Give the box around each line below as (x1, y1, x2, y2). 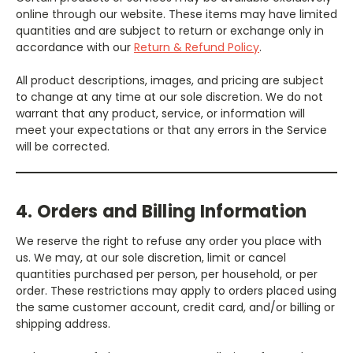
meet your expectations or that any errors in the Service (16, 121, 327, 138)
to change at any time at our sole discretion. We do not (16, 88, 323, 105)
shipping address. (16, 315, 110, 332)
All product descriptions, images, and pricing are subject (16, 72, 324, 88)
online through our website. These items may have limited (16, 6, 337, 22)
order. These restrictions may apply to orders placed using (16, 282, 336, 299)
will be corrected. (16, 138, 110, 154)
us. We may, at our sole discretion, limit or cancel (16, 249, 286, 266)
